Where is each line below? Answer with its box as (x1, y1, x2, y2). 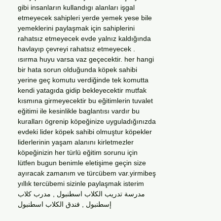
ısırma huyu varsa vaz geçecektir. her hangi (18, 55, 154, 63)
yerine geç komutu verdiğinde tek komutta (18, 76, 148, 84)
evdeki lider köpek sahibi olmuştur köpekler (18, 128, 152, 136)
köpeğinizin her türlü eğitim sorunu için (18, 148, 138, 156)
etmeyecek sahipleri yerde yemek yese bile (18, 14, 152, 22)
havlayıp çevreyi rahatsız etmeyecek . (18, 45, 135, 53)
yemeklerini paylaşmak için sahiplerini (18, 24, 135, 32)
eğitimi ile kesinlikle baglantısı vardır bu (18, 107, 140, 115)
